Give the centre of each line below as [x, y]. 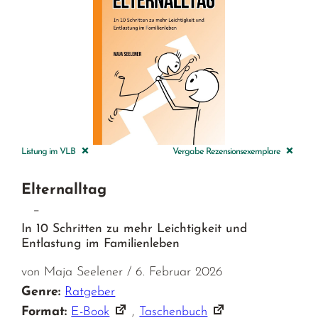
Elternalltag [64, 190]
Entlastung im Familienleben [101, 243]
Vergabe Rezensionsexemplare [227, 151]
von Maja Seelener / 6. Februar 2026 [122, 272]
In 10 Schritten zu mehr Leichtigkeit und [135, 229]
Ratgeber [90, 292]
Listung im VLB [50, 151]
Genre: [41, 292]
